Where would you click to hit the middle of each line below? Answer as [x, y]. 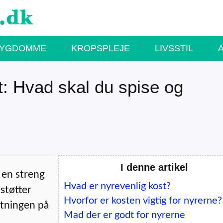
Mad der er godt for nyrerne [124, 215]
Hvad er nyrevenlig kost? [117, 186]
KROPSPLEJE [101, 48]
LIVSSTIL [174, 48]
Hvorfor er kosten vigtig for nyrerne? [143, 200]
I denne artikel [155, 167]
